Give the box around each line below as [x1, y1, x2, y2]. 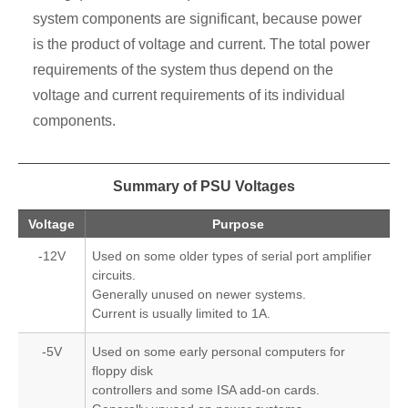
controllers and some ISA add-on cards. [92, 382, 321, 398]
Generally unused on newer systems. [92, 287, 307, 302]
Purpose [211, 217, 264, 232]
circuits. [92, 268, 137, 283]
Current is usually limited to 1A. [92, 306, 271, 321]
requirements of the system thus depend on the [33, 62, 333, 78]
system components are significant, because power [33, 11, 362, 27]
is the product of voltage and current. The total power [33, 36, 370, 53]
